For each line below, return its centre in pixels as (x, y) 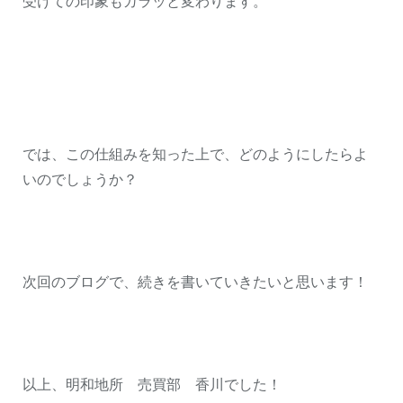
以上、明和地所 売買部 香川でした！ (152, 385)
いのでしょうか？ (80, 180)
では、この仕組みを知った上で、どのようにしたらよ (195, 155)
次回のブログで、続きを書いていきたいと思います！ (195, 282)
